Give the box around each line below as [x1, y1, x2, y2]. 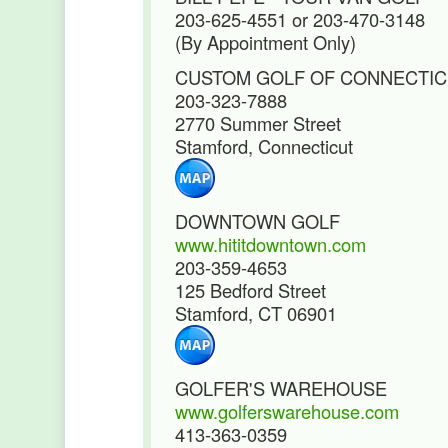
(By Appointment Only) [175, 29, 356, 55]
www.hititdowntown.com [175, 231, 366, 257]
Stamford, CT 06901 [175, 300, 337, 326]
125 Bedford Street [175, 277, 326, 303]
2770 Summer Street [175, 110, 341, 136]
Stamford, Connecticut [175, 133, 353, 159]
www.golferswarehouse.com [175, 398, 399, 424]
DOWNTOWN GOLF [175, 208, 340, 234]
